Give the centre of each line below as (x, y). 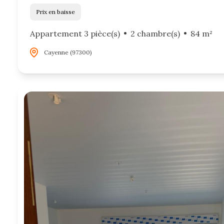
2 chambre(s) (155, 33)
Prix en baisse (57, 11)
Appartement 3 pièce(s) (75, 33)
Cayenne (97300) (68, 52)
